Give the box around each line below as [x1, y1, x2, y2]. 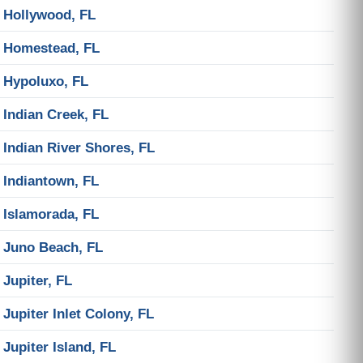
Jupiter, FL [3, 272, 72, 288]
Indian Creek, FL [3, 106, 109, 122]
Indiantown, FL [3, 173, 99, 189]
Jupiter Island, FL [3, 339, 116, 355]
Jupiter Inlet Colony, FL [3, 305, 154, 322]
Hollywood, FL [3, 6, 96, 23]
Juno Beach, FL [3, 239, 103, 255]
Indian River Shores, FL [3, 139, 155, 156]
